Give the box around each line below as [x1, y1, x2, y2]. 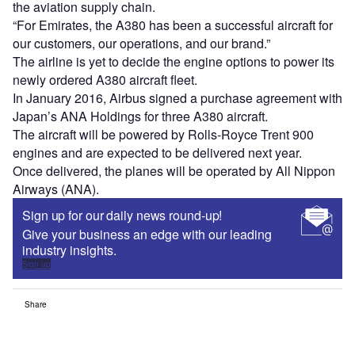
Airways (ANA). [13, 180, 99, 199]
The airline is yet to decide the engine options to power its [13, 52, 334, 71]
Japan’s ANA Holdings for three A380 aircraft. [13, 107, 268, 126]
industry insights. [22, 241, 116, 260]
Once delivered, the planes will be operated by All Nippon [13, 162, 335, 181]
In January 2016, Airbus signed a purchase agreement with [13, 89, 342, 108]
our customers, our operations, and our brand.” [13, 34, 270, 53]
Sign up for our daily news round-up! [22, 206, 223, 225]
